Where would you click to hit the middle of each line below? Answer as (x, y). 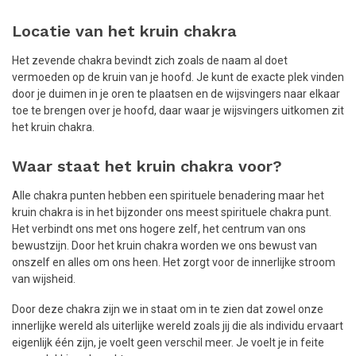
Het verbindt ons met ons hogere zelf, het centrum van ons (159, 229)
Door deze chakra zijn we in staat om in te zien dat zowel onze (168, 310)
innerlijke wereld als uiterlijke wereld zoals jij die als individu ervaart (178, 326)
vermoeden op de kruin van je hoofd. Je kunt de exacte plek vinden (178, 77)
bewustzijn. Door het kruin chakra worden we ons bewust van (164, 246)
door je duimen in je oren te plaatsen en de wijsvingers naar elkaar (176, 93)
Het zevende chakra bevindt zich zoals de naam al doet (150, 60)
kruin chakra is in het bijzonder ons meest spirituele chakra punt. (172, 213)
